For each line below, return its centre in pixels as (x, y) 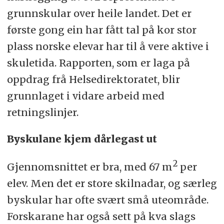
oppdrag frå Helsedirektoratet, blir (93, 79)
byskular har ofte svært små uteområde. (107, 199)
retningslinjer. (42, 112)
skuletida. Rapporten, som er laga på (98, 63)
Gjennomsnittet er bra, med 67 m (89, 166)
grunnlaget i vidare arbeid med (85, 96)
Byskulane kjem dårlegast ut (82, 139)
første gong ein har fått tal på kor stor (101, 30)
